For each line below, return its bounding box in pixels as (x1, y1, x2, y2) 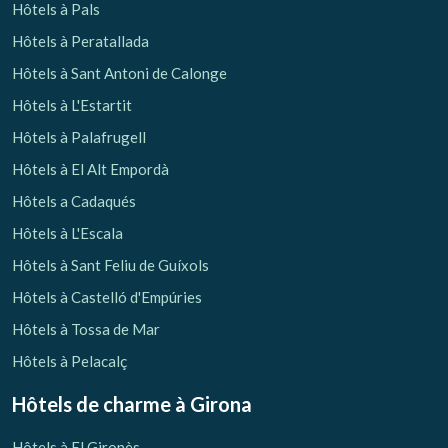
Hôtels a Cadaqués (12, 192, 136, 211)
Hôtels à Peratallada (12, 32, 149, 51)
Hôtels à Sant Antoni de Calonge (12, 64, 227, 83)
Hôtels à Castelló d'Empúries (12, 288, 202, 307)
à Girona (175, 392, 252, 417)
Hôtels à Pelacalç (12, 352, 127, 371)
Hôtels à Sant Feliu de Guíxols (12, 256, 209, 275)
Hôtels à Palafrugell (12, 128, 146, 147)
